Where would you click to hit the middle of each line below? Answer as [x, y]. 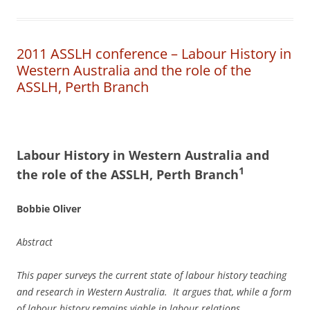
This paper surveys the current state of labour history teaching [152, 275]
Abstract [35, 242]
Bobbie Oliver [49, 209]
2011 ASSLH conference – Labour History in [154, 54]
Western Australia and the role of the [134, 70]
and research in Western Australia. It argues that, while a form [154, 292]
